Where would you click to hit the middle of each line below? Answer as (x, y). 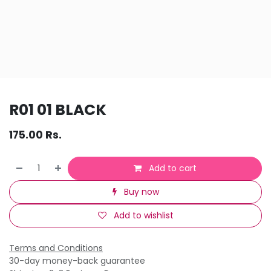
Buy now (140, 191)
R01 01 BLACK (58, 109)
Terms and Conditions (56, 248)
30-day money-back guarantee (77, 260)
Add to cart (171, 168)
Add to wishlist (143, 215)
